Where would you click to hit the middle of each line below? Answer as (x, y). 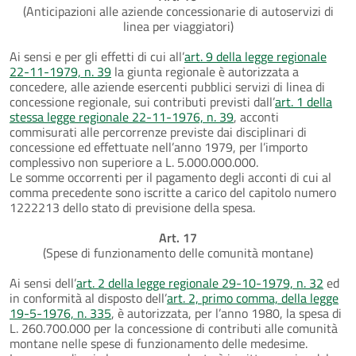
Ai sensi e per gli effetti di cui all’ (97, 56)
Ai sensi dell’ (43, 282)
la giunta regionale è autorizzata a (205, 71)
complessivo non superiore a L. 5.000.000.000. (134, 162)
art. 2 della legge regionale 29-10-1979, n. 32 (200, 282)
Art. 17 (178, 237)
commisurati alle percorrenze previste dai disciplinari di (158, 132)
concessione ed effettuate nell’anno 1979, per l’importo (159, 147)
